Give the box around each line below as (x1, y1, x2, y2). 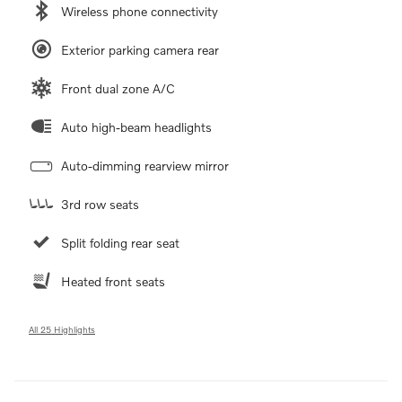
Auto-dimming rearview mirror (61, 157, 229, 173)
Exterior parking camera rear (61, 41, 219, 57)
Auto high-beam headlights (61, 118, 212, 135)
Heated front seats (61, 273, 165, 289)
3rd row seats (61, 196, 139, 212)
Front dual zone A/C (61, 80, 175, 96)
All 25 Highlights (29, 323, 95, 335)
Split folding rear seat (61, 234, 179, 250)
